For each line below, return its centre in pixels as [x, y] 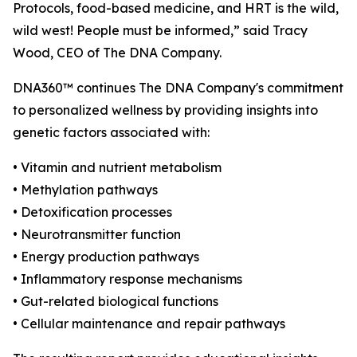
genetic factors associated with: [111, 133]
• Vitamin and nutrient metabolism [117, 168]
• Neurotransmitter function [97, 235]
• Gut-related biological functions [116, 302]
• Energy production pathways [106, 257]
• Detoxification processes [92, 212]
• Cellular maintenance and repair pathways [149, 324]
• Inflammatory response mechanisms [127, 279]
